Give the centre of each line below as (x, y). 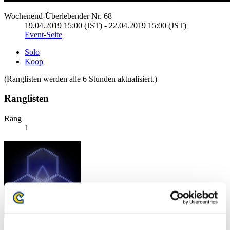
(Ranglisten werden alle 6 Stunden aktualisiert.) (81, 79)
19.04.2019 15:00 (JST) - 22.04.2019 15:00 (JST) (106, 25)
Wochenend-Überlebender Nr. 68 (58, 16)
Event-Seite (43, 34)
